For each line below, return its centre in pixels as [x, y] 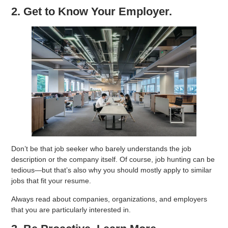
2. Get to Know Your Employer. [92, 12]
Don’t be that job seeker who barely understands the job [102, 149]
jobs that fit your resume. [51, 181]
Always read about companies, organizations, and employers [109, 199]
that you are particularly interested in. [71, 209]
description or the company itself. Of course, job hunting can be [113, 160]
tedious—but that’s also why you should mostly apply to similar [112, 170]
